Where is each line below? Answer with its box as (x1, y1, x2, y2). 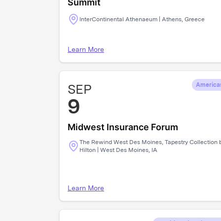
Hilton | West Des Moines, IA (79, 147, 157, 153)
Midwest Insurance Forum (68, 122, 178, 132)
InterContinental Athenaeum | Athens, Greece (79, 16, 205, 23)
